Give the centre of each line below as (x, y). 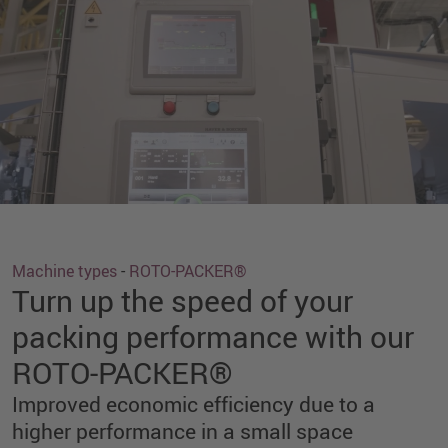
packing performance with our (213, 336)
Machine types (64, 270)
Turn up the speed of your (182, 300)
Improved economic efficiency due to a (193, 403)
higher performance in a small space (182, 430)
